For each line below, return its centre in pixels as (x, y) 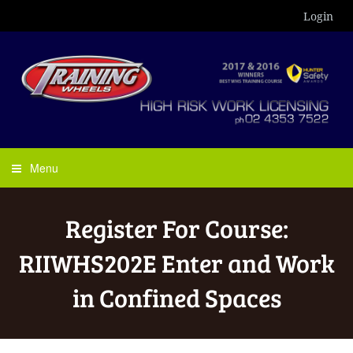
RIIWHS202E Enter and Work (176, 263)
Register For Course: (176, 228)
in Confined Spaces (176, 297)
